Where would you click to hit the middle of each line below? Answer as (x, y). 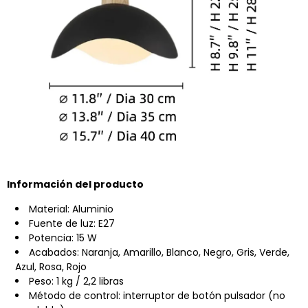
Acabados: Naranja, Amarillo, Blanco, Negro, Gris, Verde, (159, 253)
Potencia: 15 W (63, 238)
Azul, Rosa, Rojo (51, 267)
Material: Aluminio (71, 209)
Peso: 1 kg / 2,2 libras (76, 282)
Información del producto (75, 185)
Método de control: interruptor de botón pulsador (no (157, 296)
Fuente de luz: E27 (72, 224)
